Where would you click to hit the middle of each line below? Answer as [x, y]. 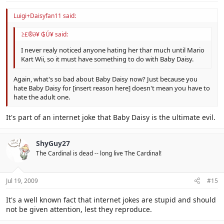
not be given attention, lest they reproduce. [79, 209]
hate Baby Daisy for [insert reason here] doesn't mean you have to [112, 88]
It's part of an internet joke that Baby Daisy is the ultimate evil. [111, 117]
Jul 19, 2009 [22, 181]
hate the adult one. [42, 97]
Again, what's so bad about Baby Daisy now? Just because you [105, 79]
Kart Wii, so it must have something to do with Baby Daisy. [107, 59]
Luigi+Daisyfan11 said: [45, 16]
